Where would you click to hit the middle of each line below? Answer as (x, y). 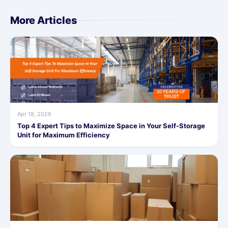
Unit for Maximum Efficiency (64, 135)
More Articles (44, 21)
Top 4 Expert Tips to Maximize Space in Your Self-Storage (111, 126)
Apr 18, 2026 (34, 114)
